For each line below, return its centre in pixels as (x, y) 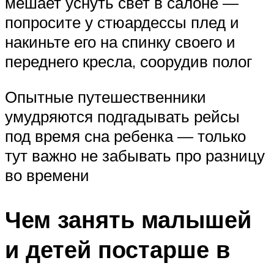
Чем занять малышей (128, 219)
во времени (47, 175)
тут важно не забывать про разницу (135, 155)
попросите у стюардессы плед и (122, 22)
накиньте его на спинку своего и (120, 42)
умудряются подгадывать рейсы (122, 116)
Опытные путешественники (106, 96)
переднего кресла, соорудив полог (128, 61)
